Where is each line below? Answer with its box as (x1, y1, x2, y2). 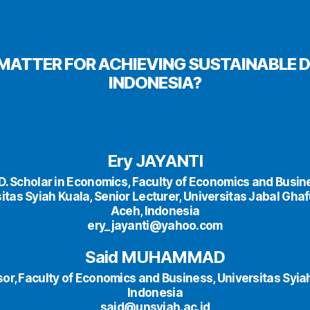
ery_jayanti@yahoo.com (87, 218, 223, 232)
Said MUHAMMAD (84, 246, 226, 267)
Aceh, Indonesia (110, 203, 200, 218)
